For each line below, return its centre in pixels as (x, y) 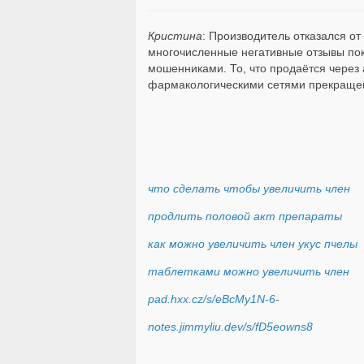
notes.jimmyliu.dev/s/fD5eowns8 (230, 326)
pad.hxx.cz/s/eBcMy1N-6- (214, 299)
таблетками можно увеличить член (249, 271)
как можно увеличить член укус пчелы (253, 243)
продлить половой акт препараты (245, 216)
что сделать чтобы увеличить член (249, 188)
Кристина (175, 35)
